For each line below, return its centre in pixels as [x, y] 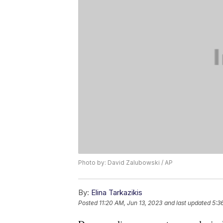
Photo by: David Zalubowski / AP [125, 163]
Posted [89, 203]
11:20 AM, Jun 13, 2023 [131, 203]
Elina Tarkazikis [117, 193]
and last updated [187, 203]
